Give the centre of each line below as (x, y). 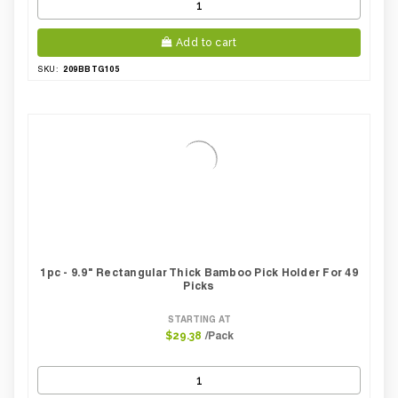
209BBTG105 (91, 69)
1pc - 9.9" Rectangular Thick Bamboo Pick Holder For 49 (199, 272)
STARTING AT (199, 319)
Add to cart (206, 43)
